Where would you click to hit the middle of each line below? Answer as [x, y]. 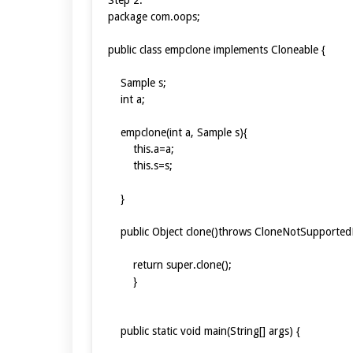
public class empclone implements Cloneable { [217, 49]
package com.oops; [154, 16]
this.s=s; [140, 165]
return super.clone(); [170, 264]
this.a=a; [141, 149]
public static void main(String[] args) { [204, 331]
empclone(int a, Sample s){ [178, 132]
